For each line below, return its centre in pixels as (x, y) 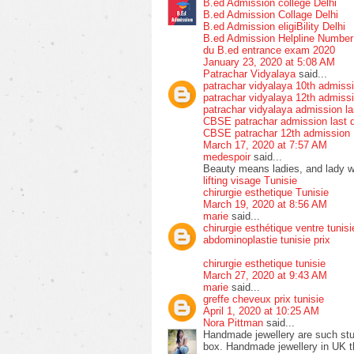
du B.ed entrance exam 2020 (269, 50)
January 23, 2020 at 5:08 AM (269, 62)
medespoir (227, 156)
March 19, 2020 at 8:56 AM (265, 204)
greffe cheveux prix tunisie (264, 299)
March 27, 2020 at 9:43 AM (265, 275)
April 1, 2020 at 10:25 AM (261, 311)
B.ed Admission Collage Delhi (271, 14)
